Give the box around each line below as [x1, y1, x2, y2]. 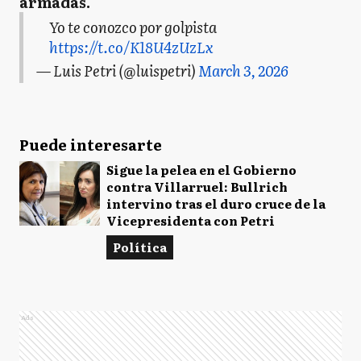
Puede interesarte [19, 133, 162, 156]
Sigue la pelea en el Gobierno [106, 160, 297, 179]
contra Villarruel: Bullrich [106, 176, 288, 196]
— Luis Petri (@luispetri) [36, 59, 198, 81]
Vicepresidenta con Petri [106, 210, 275, 230]
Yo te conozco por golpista [49, 16, 217, 39]
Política [113, 237, 167, 256]
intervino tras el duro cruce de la [106, 193, 326, 213]
